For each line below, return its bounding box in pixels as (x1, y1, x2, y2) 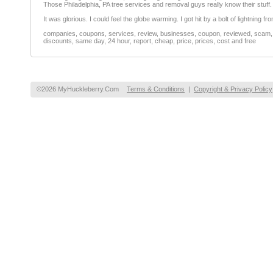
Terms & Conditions (127, 85, 185, 93)
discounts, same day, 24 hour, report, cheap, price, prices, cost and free (43, 37, 256, 44)
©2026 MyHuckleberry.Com (37, 85, 119, 93)
